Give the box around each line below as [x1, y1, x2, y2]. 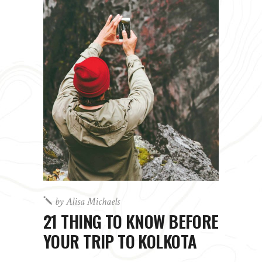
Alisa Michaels [66, 195, 120, 209]
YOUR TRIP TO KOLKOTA [43, 228, 197, 254]
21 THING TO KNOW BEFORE [43, 208, 219, 234]
